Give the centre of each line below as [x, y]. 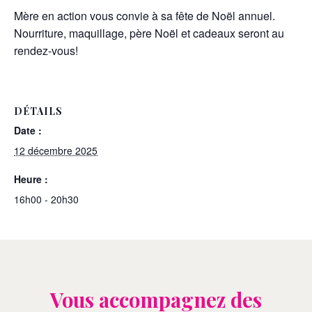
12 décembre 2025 [56, 151]
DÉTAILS [38, 111]
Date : [28, 131]
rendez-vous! [46, 51]
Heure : [31, 179]
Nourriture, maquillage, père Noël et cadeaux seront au [149, 33]
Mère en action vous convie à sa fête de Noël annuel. [145, 16]
